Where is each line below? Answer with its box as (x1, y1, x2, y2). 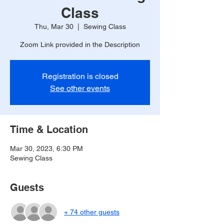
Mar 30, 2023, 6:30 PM (10, 144, 83, 152)
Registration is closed (41, 71, 118, 81)
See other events (50, 83, 110, 93)
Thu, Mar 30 (34, 22, 73, 30)
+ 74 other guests (64, 207, 119, 216)
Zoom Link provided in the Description (20, 40, 140, 48)
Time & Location (10, 123, 88, 135)
